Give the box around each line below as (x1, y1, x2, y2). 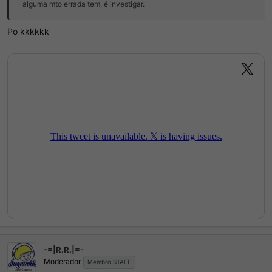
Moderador (44, 257, 81, 267)
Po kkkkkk (7, 25, 49, 36)
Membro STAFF (87, 259, 131, 266)
